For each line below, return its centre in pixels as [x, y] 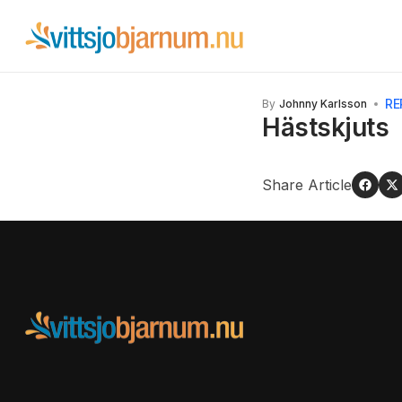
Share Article [307, 185]
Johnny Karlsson [323, 103]
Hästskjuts [326, 127]
